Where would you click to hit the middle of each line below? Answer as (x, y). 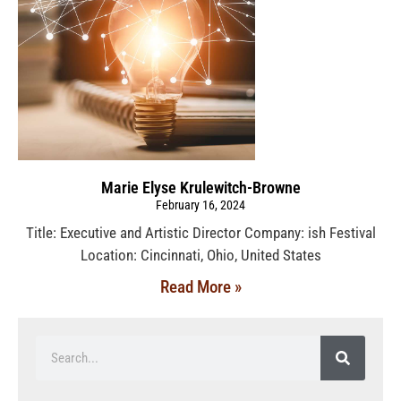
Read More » (200, 286)
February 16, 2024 (200, 205)
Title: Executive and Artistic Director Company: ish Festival (200, 232)
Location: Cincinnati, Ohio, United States (200, 255)
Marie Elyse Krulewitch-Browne (200, 187)
